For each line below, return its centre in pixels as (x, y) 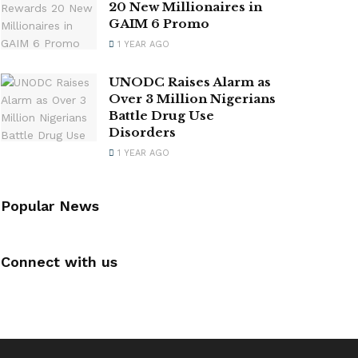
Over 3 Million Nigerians (192, 98)
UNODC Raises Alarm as (190, 82)
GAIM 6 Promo (159, 23)
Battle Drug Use (161, 115)
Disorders (142, 132)
